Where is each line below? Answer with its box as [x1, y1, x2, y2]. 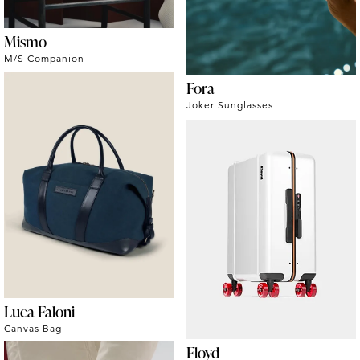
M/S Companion [4, 52, 84, 65]
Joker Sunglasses [186, 99, 273, 112]
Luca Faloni [4, 300, 75, 322]
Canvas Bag [4, 321, 62, 334]
